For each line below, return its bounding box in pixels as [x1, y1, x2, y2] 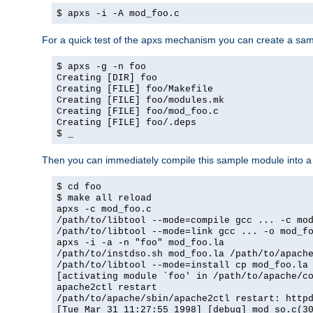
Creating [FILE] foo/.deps [57, 117, 196, 129]
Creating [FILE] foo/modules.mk [57, 95, 224, 106]
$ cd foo [57, 182, 101, 193]
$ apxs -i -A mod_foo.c [57, 8, 180, 20]
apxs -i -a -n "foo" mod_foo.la [57, 238, 224, 249]
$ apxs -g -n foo [57, 61, 146, 73]
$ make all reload [57, 193, 152, 204]
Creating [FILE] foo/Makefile [57, 84, 213, 95]
